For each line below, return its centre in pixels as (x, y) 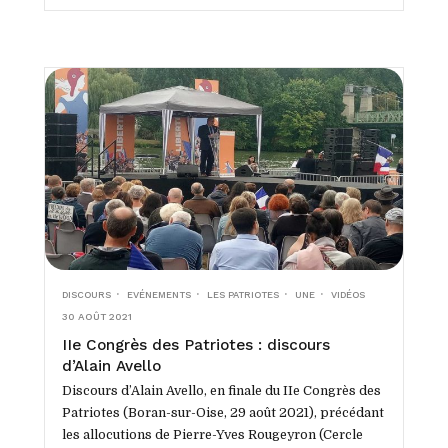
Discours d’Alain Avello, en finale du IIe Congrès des (221, 390)
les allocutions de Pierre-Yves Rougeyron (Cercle (212, 434)
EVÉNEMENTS (158, 294)
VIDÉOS (348, 294)
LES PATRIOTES (242, 294)
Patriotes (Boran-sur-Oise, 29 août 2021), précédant (222, 412)
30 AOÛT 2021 (96, 316)
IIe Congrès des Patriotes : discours (195, 344)
